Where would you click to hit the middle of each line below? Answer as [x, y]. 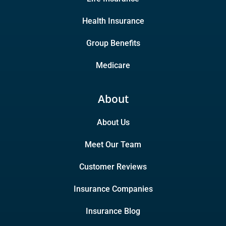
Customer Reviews [113, 167]
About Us [113, 123]
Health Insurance [113, 21]
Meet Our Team [113, 145]
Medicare [113, 66]
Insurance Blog [113, 211]
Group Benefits [113, 43]
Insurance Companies [113, 189]
